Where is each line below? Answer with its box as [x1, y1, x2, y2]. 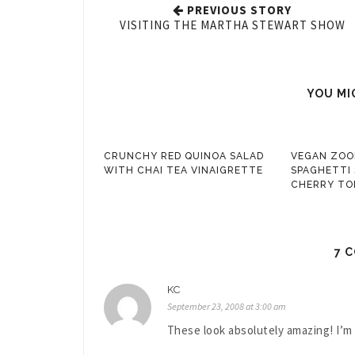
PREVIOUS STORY [187, 2, 292, 17]
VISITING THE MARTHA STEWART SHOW [119, 17, 345, 32]
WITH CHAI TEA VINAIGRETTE [103, 164, 263, 176]
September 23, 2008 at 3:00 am [166, 300, 286, 312]
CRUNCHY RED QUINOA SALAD [103, 150, 264, 162]
